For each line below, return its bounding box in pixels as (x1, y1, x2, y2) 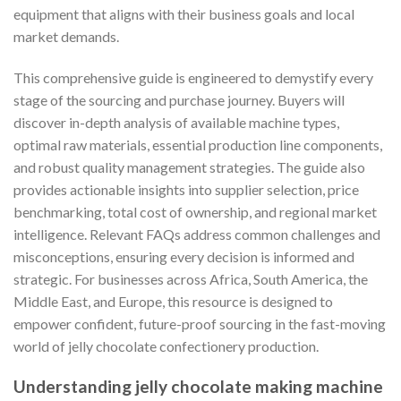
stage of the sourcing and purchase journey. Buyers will (13, 90, 345, 108)
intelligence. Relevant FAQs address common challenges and (13, 225, 380, 243)
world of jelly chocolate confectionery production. (13, 337, 319, 354)
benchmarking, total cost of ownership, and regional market (13, 202, 377, 220)
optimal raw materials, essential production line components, (13, 135, 382, 153)
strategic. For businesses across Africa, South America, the (13, 269, 368, 287)
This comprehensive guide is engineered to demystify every (13, 68, 373, 86)
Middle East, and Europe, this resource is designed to (13, 292, 333, 310)
